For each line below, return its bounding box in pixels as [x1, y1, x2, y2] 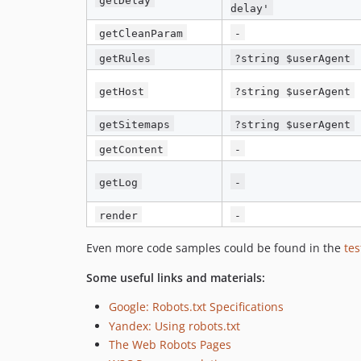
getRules [99, 52, 151, 64]
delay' [230, 2, 269, 15]
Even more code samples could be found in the [86, 240, 344, 256]
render [99, 209, 139, 222]
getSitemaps [99, 118, 171, 131]
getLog [99, 176, 139, 189]
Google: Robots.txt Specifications [109, 299, 284, 315]
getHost [99, 85, 145, 98]
